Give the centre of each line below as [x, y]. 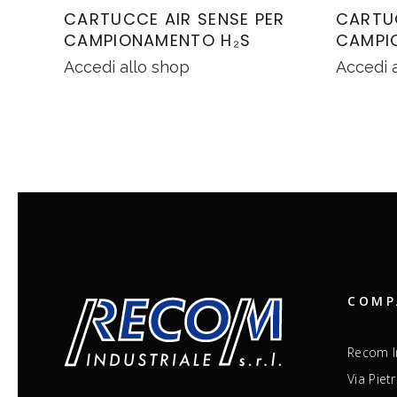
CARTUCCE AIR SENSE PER [175, 19]
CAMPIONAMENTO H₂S [158, 40]
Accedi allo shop [127, 66]
